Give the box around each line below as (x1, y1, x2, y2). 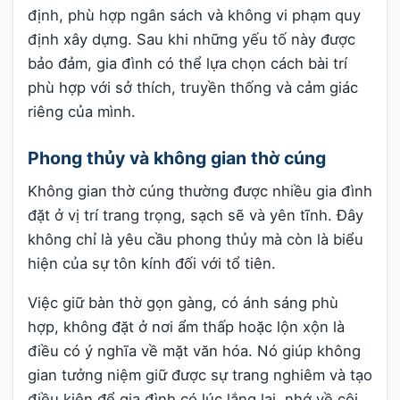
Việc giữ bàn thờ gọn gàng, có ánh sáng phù (28, 293, 338, 312)
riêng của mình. (28, 103, 136, 121)
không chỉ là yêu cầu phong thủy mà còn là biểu (28, 230, 363, 249)
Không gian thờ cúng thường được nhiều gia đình (28, 182, 372, 201)
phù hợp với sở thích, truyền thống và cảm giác (28, 79, 358, 97)
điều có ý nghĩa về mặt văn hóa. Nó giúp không (28, 341, 361, 360)
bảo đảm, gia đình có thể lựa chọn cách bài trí (28, 54, 347, 73)
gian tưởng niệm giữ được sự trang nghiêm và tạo (28, 365, 372, 384)
